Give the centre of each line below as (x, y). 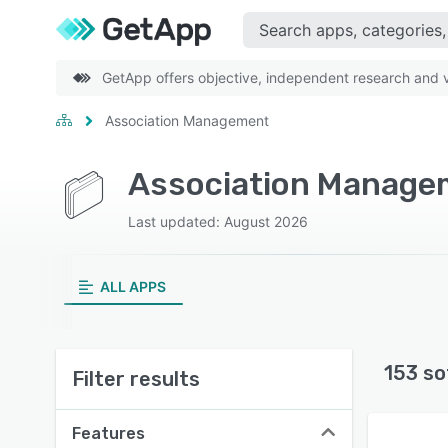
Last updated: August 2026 (218, 221)
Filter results (136, 379)
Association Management (187, 120)
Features (108, 433)
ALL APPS (132, 286)
